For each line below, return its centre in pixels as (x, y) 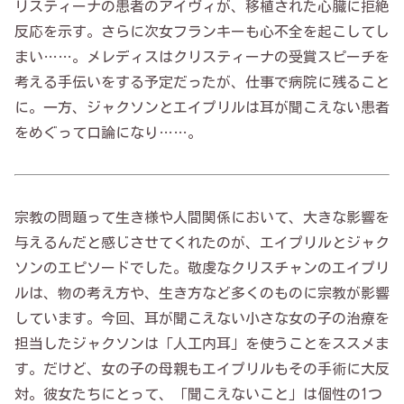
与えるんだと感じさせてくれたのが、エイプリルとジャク (202, 242)
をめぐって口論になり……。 (108, 132)
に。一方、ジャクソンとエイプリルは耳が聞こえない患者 (202, 107)
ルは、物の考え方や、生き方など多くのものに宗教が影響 (202, 293)
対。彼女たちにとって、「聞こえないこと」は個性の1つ (198, 394)
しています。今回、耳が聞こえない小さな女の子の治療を (202, 318)
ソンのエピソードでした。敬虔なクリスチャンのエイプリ (202, 267)
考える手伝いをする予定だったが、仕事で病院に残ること (202, 82)
